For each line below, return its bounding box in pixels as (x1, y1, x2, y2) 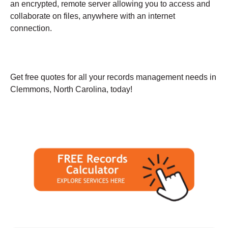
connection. (10, 23, 52, 33)
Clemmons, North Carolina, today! (10, 84, 132, 94)
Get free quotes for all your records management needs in (10, 72, 216, 81)
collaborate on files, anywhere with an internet (10, 11, 175, 20)
